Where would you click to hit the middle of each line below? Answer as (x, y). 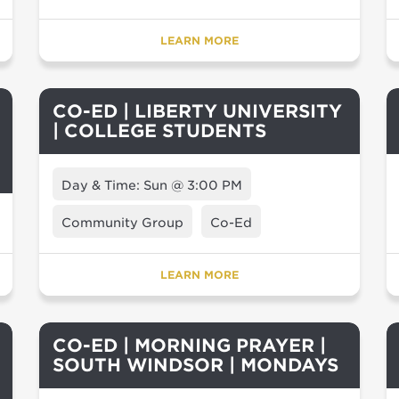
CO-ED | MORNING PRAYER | (189, 346)
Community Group (122, 223)
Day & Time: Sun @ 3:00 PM (152, 185)
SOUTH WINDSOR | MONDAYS (195, 365)
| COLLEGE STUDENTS (159, 131)
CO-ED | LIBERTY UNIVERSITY (197, 111)
